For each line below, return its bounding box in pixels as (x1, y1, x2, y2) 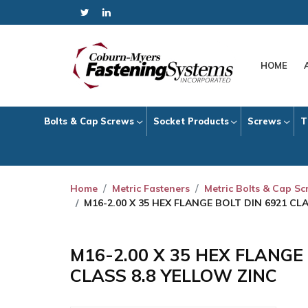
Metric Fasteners (112, 182, 190, 195)
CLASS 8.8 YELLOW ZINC (70, 265, 277, 287)
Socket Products (153, 115, 229, 126)
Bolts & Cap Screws (44, 115, 135, 126)
